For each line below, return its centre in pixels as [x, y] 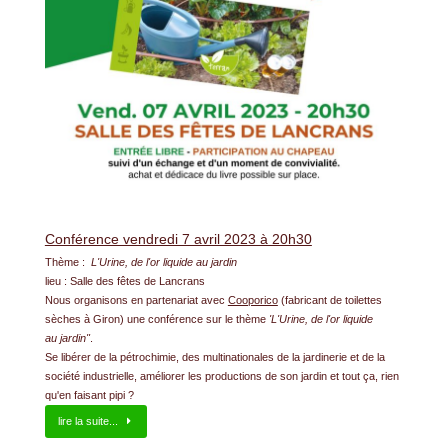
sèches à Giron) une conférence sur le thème [156, 319]
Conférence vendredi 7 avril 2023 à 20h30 [178, 239]
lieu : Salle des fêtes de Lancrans [124, 281]
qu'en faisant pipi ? [89, 395]
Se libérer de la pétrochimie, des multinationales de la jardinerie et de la [214, 357]
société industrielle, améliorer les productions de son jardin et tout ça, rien [221, 376]
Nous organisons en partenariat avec [136, 300]
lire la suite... [87, 421]
